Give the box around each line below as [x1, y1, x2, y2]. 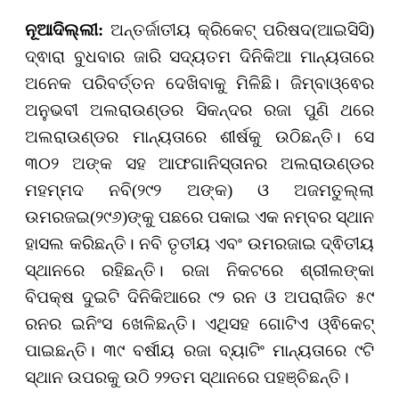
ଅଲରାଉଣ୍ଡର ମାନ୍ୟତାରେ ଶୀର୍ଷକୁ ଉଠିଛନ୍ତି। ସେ [25, 126, 374, 146]
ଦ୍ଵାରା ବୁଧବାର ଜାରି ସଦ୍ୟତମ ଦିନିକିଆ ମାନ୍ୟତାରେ [25, 46, 374, 66]
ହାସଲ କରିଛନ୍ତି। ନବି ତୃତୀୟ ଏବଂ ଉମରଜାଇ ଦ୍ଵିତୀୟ [25, 233, 374, 253]
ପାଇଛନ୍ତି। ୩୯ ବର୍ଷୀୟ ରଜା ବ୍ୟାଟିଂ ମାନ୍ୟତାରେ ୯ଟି [25, 340, 374, 360]
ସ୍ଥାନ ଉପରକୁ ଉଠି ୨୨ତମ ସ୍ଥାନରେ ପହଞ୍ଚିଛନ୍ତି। [25, 367, 349, 387]
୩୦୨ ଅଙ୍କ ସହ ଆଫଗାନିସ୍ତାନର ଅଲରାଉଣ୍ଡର [25, 153, 374, 173]
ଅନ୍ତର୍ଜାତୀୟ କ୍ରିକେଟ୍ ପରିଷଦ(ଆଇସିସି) [110, 20, 374, 39]
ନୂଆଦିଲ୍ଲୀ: [25, 20, 110, 39]
